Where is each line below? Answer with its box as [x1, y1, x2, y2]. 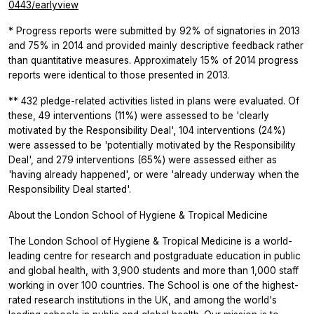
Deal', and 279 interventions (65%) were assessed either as [8, 153, 277, 165]
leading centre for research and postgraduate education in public [8, 250, 301, 261]
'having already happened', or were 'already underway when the [8, 168, 299, 180]
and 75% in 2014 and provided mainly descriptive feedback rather [8, 39, 303, 51]
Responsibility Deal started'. [8, 183, 131, 195]
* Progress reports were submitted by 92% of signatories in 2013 [8, 25, 300, 36]
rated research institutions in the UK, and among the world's [8, 294, 277, 306]
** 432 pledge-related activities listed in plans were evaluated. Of [8, 95, 299, 107]
